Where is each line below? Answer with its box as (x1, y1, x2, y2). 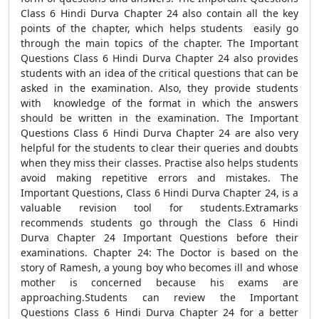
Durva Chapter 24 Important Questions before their (21, 231, 298, 244)
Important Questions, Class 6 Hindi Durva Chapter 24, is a (21, 186, 298, 199)
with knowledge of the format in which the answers (21, 96, 298, 110)
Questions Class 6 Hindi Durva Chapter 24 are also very (21, 126, 298, 140)
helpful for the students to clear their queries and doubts (21, 141, 298, 155)
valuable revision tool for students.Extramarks (21, 201, 298, 214)
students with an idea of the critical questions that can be (21, 66, 298, 80)
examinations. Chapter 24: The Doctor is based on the (21, 246, 298, 259)
